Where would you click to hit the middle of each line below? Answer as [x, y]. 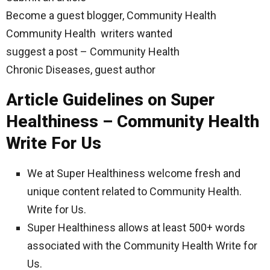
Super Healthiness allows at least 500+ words [136, 228]
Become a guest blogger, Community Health [111, 16]
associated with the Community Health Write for [142, 246]
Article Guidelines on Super [110, 100]
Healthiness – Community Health [135, 122]
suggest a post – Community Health [93, 52]
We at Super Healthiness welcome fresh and [134, 174]
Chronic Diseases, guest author [81, 70]
